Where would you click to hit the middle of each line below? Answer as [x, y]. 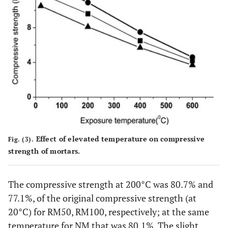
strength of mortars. [44, 151]
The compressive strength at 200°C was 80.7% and [111, 184]
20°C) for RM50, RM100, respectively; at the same [109, 212]
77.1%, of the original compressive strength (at [102, 198]
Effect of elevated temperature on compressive [119, 139]
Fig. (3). [21, 139]
